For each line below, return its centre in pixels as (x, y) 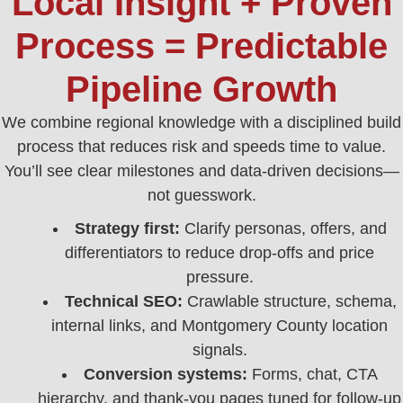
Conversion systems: (165, 374)
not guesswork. (201, 195)
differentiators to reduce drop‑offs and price (219, 252)
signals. (219, 349)
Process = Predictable (201, 45)
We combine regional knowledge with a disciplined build (201, 122)
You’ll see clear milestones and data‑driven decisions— (201, 170)
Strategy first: (127, 228)
